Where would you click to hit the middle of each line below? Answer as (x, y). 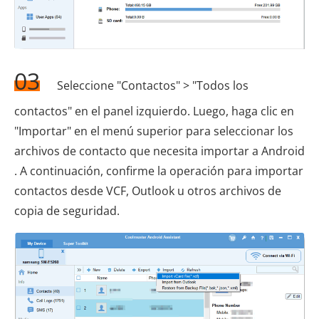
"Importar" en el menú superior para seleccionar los (154, 131)
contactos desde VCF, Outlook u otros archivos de (148, 190)
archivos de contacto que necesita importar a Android (159, 151)
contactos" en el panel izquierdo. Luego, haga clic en (154, 111)
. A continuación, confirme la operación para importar (159, 171)
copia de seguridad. (67, 210)
